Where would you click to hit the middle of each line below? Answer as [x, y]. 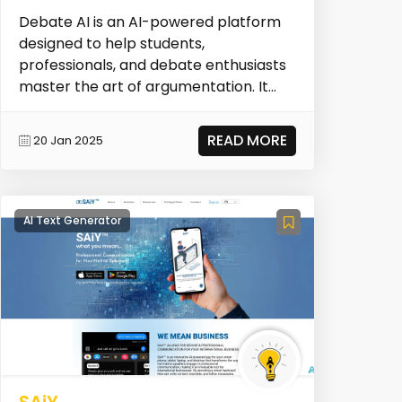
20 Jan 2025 [68, 141]
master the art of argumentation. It [143, 86]
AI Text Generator [72, 220]
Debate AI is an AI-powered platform [149, 22]
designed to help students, [111, 43]
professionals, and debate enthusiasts [152, 65]
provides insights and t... [101, 108]
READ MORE [248, 140]
